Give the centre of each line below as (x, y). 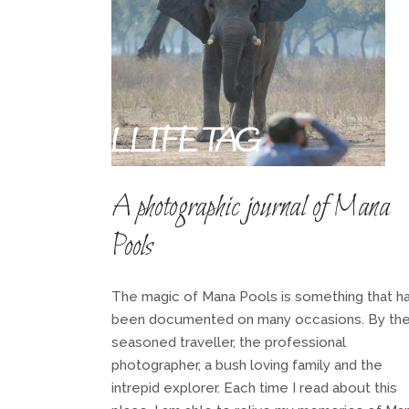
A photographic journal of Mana (251, 208)
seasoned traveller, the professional (229, 342)
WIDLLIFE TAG (148, 143)
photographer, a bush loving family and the (247, 365)
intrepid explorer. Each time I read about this (254, 388)
